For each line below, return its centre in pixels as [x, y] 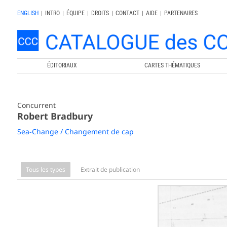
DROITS [100, 13]
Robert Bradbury [55, 116]
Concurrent [36, 105]
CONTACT [127, 13]
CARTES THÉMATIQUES [173, 65]
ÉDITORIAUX [62, 65]
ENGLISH [28, 13]
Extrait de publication [110, 169]
